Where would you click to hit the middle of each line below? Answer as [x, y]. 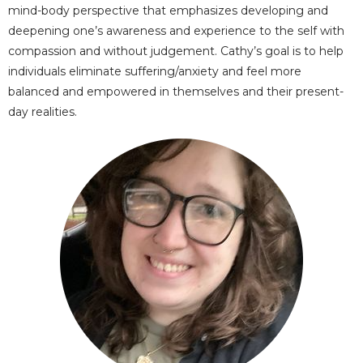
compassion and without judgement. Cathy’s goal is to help [176, 51]
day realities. [43, 112]
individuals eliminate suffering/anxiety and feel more [155, 71]
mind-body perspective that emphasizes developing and [168, 11]
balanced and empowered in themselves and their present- [176, 92]
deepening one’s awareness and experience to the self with [176, 31]
